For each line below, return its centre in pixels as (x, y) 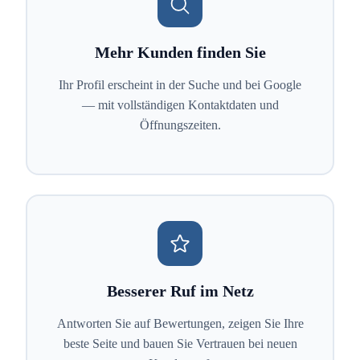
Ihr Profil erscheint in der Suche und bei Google (180, 85)
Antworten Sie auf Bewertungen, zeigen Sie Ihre (180, 324)
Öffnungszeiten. (180, 125)
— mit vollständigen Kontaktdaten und (180, 105)
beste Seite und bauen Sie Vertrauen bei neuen (180, 344)
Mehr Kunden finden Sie (180, 53)
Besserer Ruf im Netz (180, 291)
